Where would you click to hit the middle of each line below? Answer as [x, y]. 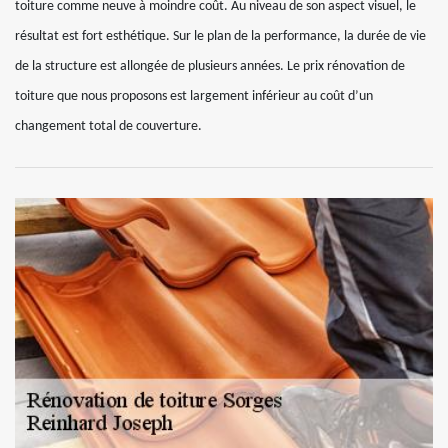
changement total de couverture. [108, 126]
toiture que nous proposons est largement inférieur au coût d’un [194, 96]
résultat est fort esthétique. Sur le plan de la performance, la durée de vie [220, 36]
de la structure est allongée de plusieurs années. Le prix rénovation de [210, 66]
